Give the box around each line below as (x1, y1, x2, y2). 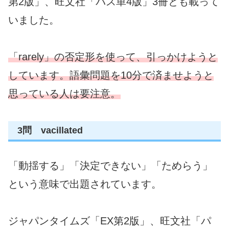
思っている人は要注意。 (8, 87, 121, 99)
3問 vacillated (17, 125, 83, 135)
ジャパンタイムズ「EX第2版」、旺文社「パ (8, 215, 211, 227)
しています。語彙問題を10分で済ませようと (8, 69, 214, 81)
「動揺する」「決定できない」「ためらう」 (8, 160, 213, 172)
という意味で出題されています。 (8, 178, 162, 190)
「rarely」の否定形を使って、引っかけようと (8, 51, 218, 62)
